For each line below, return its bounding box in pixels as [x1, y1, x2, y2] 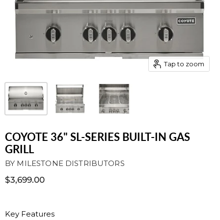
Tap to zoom [164, 59, 204, 68]
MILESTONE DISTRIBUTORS [17, 159, 125, 168]
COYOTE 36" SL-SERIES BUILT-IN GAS [5, 131, 190, 143]
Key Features [5, 209, 55, 219]
